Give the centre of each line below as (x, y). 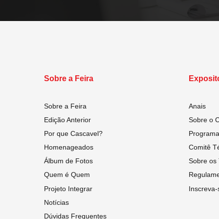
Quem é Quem (67, 175)
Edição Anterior (67, 120)
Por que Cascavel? (73, 133)
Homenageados (69, 147)
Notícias (56, 202)
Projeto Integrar (68, 188)
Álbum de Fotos (68, 161)
